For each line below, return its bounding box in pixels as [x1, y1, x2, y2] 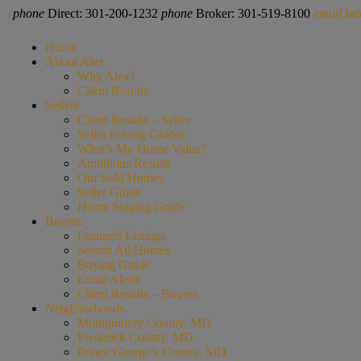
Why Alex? [77, 68, 135, 83]
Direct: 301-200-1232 [47, 6, 158, 20]
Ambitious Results [77, 156, 171, 170]
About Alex [44, 54, 105, 68]
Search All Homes [77, 243, 170, 257]
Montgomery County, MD [77, 315, 211, 330]
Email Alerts [77, 272, 140, 286]
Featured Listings [77, 228, 165, 243]
